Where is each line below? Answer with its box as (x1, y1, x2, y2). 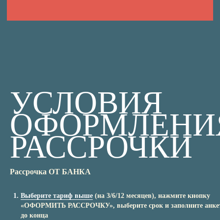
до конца (21, 212, 48, 219)
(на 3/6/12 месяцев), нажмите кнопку (95, 192, 210, 199)
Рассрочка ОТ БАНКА (10, 167, 91, 176)
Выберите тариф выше (21, 192, 93, 199)
